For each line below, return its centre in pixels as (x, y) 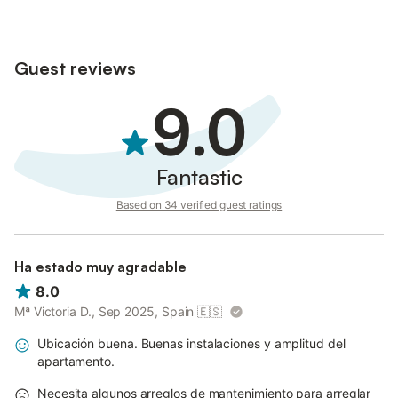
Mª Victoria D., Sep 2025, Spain (104, 312)
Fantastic (199, 177)
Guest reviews (75, 68)
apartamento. (76, 362)
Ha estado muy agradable (100, 267)
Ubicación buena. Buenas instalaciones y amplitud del (191, 344)
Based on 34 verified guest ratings (199, 205)
